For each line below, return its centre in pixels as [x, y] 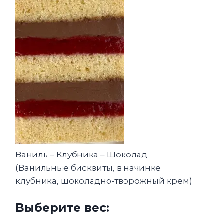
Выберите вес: [62, 208]
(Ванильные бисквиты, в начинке [88, 168]
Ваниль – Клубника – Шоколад [81, 155]
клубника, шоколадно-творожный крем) [104, 181]
